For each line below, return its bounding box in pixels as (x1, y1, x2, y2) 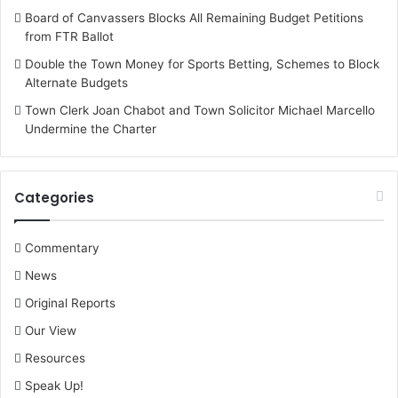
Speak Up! (25, 378, 84, 393)
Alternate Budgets (25, 76, 128, 90)
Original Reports (25, 296, 115, 310)
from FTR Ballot (25, 29, 114, 44)
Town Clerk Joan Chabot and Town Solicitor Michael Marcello (25, 103, 375, 117)
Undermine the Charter (25, 122, 156, 136)
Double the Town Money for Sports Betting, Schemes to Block (25, 57, 379, 71)
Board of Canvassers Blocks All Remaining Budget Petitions (25, 11, 363, 25)
